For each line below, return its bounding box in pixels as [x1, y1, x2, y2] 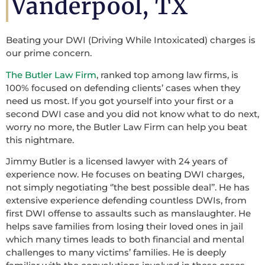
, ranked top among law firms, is [96, 69, 238, 80]
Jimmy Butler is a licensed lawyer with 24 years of [6, 155, 227, 167]
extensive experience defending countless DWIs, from [6, 194, 247, 206]
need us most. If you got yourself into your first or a [6, 95, 234, 106]
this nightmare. [6, 134, 74, 146]
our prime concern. [6, 47, 92, 59]
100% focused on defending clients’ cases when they [6, 82, 240, 93]
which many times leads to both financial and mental [6, 233, 244, 245]
